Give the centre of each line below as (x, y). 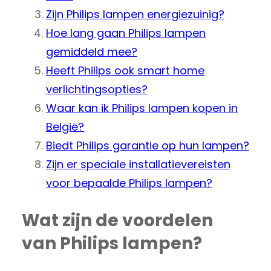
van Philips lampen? (112, 243)
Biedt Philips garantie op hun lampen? (148, 145)
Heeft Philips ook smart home (125, 70)
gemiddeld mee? (92, 51)
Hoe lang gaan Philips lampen (126, 33)
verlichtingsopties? (97, 89)
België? (65, 126)
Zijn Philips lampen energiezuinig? (135, 14)
